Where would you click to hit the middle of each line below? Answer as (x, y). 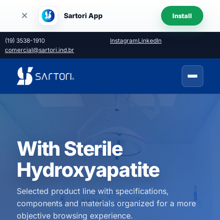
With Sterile (70, 149)
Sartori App (83, 15)
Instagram (124, 41)
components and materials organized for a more (106, 203)
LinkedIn (150, 41)
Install (182, 16)
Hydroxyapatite (88, 170)
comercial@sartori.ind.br (40, 50)
